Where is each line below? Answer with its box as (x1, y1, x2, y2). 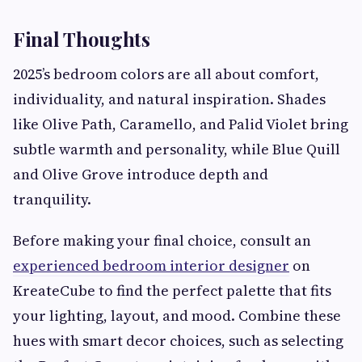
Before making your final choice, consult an (13, 230, 311, 251)
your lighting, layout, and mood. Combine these (13, 305, 341, 326)
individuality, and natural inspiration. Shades (13, 89, 326, 110)
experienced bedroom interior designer (13, 255, 289, 276)
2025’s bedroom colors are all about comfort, (13, 64, 319, 85)
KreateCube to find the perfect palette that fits (13, 280, 331, 301)
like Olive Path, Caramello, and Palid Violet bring (13, 114, 348, 135)
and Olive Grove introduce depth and (13, 164, 268, 185)
